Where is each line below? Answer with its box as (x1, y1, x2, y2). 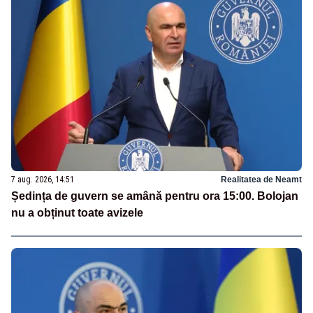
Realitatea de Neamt (221, 174, 302, 184)
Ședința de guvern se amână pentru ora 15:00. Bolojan (11, 189, 298, 202)
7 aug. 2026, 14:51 (11, 174, 74, 184)
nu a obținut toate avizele (11, 206, 143, 219)
